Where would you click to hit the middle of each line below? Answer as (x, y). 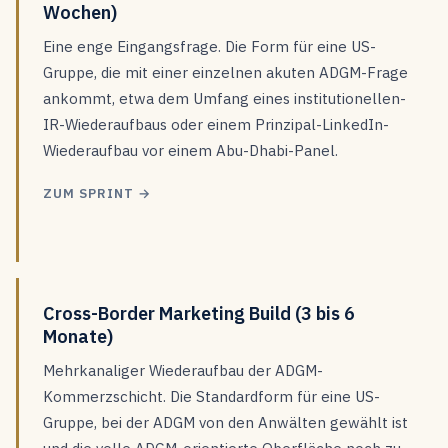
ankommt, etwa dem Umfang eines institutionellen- (224, 98)
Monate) (78, 336)
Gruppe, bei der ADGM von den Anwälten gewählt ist (225, 422)
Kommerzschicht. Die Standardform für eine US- (211, 396)
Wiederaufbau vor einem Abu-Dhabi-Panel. (190, 150)
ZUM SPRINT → (97, 193)
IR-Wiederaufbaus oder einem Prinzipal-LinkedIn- (216, 124)
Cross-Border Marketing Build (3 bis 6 (199, 313)
